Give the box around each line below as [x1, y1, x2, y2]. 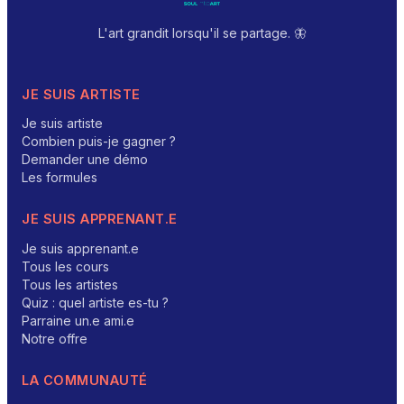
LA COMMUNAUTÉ [22, 372, 148, 389]
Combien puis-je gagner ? [22, 133, 176, 150]
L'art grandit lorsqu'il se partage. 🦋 [97, 24, 307, 41]
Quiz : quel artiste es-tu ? [22, 295, 169, 311]
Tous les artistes [22, 277, 118, 293]
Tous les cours [22, 259, 109, 275]
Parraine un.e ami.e [22, 313, 134, 329]
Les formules [22, 170, 97, 186]
